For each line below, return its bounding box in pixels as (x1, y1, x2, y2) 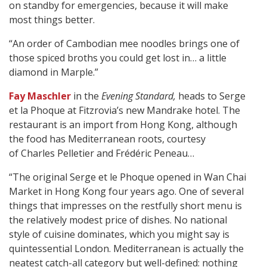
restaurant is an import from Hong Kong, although (9, 118, 237, 132)
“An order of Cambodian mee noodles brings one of (9, 37, 240, 51)
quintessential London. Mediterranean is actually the (9, 242, 244, 256)
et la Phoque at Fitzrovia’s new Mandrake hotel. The (9, 104, 240, 117)
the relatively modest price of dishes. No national (9, 213, 227, 227)
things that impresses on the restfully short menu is (9, 199, 242, 213)
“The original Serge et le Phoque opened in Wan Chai (9, 170, 246, 184)
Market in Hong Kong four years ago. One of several (9, 185, 244, 198)
